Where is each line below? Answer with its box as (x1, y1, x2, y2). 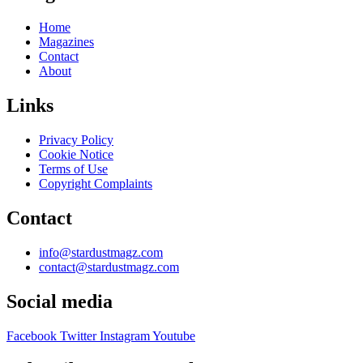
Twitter (60, 328, 96, 343)
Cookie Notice (39, 147, 113, 161)
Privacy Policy (39, 132, 113, 147)
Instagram (100, 328, 150, 343)
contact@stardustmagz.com (39, 259, 179, 274)
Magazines (39, 35, 94, 49)
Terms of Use (39, 161, 108, 176)
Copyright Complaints (39, 176, 152, 190)
